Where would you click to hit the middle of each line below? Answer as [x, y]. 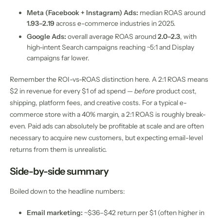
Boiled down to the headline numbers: [67, 191]
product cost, [176, 91]
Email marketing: [55, 212]
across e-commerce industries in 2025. [115, 24]
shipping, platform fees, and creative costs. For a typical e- [98, 102]
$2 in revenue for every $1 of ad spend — [72, 91]
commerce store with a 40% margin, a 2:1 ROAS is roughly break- [108, 114]
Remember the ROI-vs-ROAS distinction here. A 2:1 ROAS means [109, 79]
